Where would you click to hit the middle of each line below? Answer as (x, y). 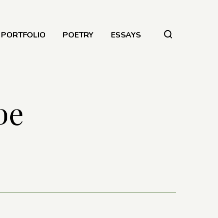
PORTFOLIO (23, 35)
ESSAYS (126, 35)
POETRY (78, 35)
